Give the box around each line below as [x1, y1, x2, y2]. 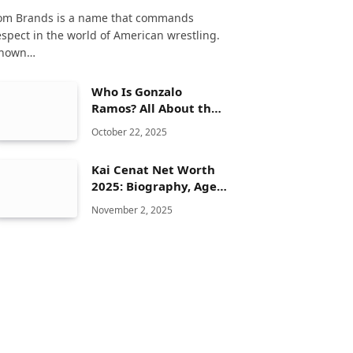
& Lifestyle [91, 210, 154, 227]
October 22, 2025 [91, 125, 167, 139]
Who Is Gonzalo [91, 84, 182, 100]
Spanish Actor [91, 117, 173, 133]
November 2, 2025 [91, 203, 173, 217]
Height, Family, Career [91, 194, 225, 210]
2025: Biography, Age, [91, 177, 220, 194]
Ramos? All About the [91, 100, 218, 117]
